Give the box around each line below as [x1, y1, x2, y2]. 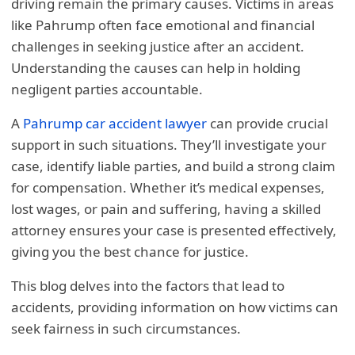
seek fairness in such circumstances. [11, 319, 245, 338]
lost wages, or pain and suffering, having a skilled [11, 200, 322, 219]
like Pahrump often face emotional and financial [11, 16, 315, 35]
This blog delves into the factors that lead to [11, 277, 285, 296]
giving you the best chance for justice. [11, 242, 250, 261]
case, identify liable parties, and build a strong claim [11, 157, 336, 176]
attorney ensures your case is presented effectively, [11, 221, 338, 240]
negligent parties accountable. [11, 80, 204, 99]
